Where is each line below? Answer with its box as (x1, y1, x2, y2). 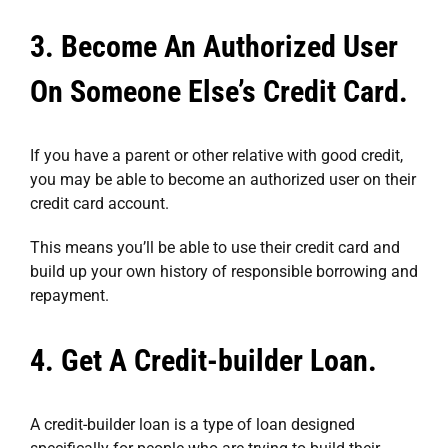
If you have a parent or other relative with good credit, (30, 145, 403, 165)
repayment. (30, 285, 109, 305)
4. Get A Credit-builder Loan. (30, 342, 377, 378)
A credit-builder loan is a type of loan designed (30, 414, 355, 434)
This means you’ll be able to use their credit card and (30, 237, 400, 257)
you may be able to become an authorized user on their (30, 169, 416, 189)
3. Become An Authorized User (30, 28, 398, 64)
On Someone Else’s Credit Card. (30, 73, 408, 109)
